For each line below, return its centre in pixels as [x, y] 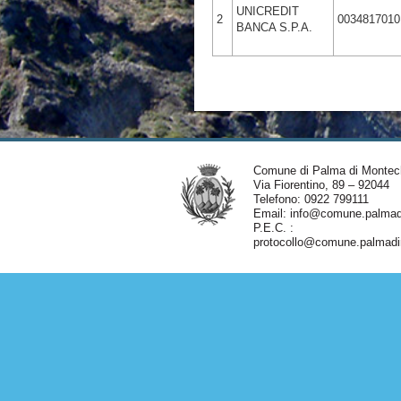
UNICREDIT [268, 11]
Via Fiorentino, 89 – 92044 [321, 185]
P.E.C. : [273, 228]
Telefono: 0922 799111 [311, 199]
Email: [271, 213]
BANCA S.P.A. [274, 27]
